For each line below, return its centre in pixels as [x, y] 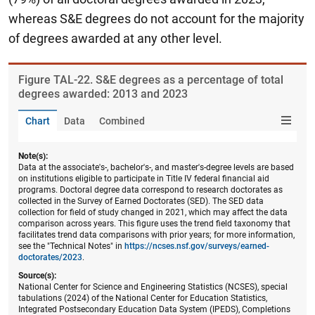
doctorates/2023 [50, 257]
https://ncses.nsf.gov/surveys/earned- [197, 246]
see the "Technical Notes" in [71, 246]
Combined [122, 121]
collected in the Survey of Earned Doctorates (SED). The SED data [141, 201]
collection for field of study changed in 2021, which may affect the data [153, 212]
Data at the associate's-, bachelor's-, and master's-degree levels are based [156, 167]
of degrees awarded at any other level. [115, 38]
